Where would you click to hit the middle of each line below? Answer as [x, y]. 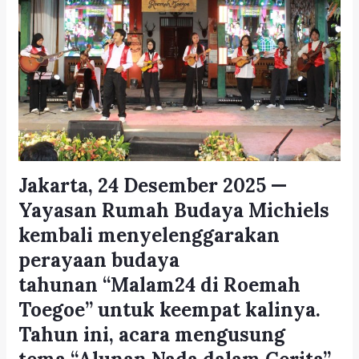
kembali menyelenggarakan [149, 235]
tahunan [61, 284]
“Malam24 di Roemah [202, 284]
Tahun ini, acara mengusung [152, 334]
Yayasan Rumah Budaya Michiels [174, 210]
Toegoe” [56, 309]
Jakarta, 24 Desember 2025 [143, 185]
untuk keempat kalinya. [207, 309]
